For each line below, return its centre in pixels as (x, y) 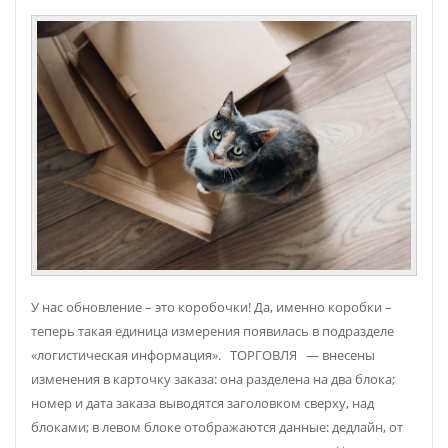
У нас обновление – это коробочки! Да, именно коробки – (211, 307)
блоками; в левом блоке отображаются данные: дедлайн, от (217, 427)
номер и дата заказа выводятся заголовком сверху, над (202, 403)
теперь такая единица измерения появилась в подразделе (212, 331)
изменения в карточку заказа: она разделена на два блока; (213, 379)
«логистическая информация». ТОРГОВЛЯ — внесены (203, 355)
